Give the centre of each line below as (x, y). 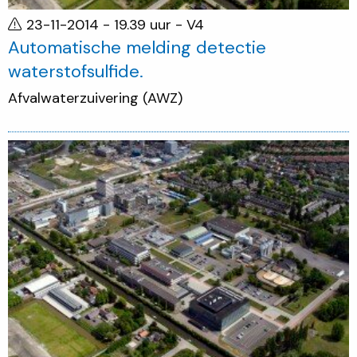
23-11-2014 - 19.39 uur (101, 24)
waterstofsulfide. (76, 71)
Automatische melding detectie (137, 47)
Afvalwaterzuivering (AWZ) (95, 98)
